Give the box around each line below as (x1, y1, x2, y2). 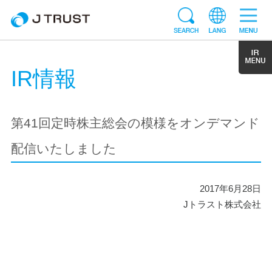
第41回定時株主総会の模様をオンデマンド (10, 116, 260, 131)
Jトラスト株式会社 (183, 199, 262, 210)
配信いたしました (10, 141, 117, 156)
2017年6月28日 (200, 183, 262, 194)
